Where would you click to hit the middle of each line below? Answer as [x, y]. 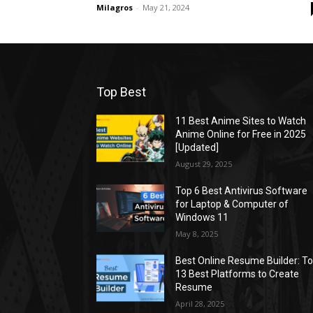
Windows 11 [202, 217]
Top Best [121, 92]
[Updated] [197, 147]
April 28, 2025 [200, 303]
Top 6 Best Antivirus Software [242, 190]
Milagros [115, 7]
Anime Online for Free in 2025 [241, 134]
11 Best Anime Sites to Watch [241, 121]
